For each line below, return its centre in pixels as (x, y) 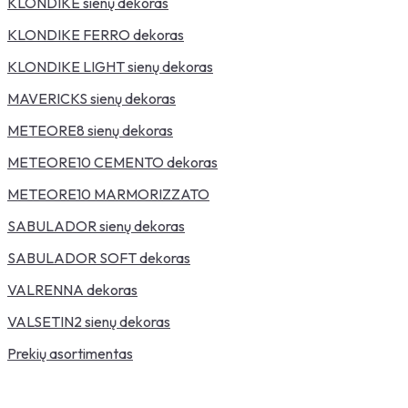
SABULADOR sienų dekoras (96, 226)
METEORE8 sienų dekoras (90, 130)
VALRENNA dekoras (72, 290)
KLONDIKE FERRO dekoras (96, 35)
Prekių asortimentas (70, 353)
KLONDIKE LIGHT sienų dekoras (110, 66)
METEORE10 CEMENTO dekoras (112, 162)
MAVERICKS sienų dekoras (92, 98)
